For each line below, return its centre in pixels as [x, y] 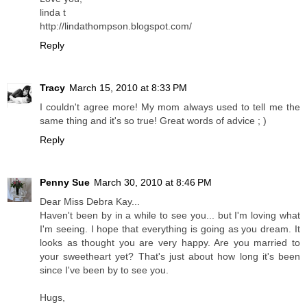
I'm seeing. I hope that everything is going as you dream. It [170, 229]
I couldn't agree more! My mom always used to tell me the [170, 107]
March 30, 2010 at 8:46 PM [153, 182]
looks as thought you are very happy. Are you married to [170, 243]
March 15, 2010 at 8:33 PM [128, 88]
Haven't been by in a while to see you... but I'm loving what [170, 215]
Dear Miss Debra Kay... [90, 201]
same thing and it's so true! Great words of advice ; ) [153, 121]
